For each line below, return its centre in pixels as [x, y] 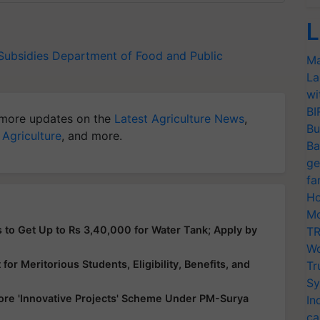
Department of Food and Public [137, 56]
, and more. [92, 136]
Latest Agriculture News [179, 119]
